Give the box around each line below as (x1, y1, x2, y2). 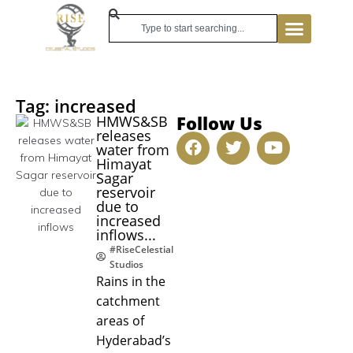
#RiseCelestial (110, 242, 173, 256)
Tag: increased (16, 93, 136, 117)
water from (96, 139, 169, 159)
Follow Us (176, 110, 262, 135)
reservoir (96, 182, 155, 202)
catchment (96, 292, 160, 310)
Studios (110, 257, 143, 271)
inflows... (96, 225, 156, 244)
